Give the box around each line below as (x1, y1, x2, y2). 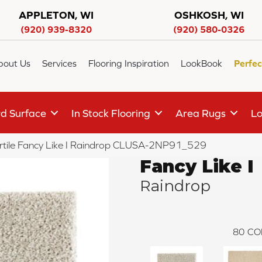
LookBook (181, 58, 223, 69)
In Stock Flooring (71, 106, 150, 119)
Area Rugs (175, 106, 226, 119)
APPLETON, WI (18, 9, 94, 21)
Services (42, 58, 77, 69)
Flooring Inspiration (88, 58, 170, 69)
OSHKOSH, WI (174, 9, 244, 21)
